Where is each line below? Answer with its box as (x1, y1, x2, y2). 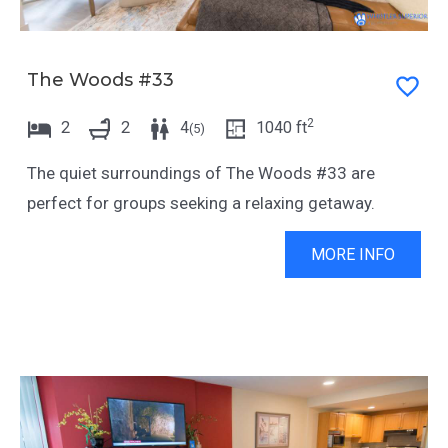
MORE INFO (311, 245, 396, 265)
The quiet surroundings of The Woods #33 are (26, 162, 375, 183)
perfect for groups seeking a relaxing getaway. (26, 192, 375, 213)
